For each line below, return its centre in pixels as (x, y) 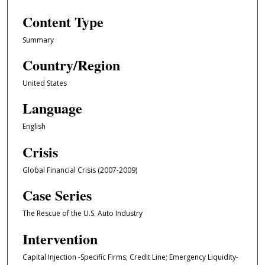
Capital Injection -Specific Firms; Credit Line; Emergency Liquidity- (130, 257)
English (34, 127)
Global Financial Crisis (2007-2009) (80, 170)
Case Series (57, 195)
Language (52, 108)
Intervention (60, 238)
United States (44, 83)
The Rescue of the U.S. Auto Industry (82, 214)
